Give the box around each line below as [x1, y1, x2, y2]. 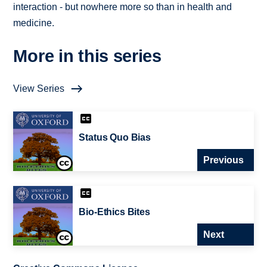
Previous [203, 155, 244, 166]
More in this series [13, 46, 162, 66]
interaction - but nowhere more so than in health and [13, 2, 232, 13]
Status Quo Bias [79, 132, 151, 143]
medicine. [13, 18, 55, 29]
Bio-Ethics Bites [79, 207, 150, 218]
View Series [13, 83, 65, 94]
